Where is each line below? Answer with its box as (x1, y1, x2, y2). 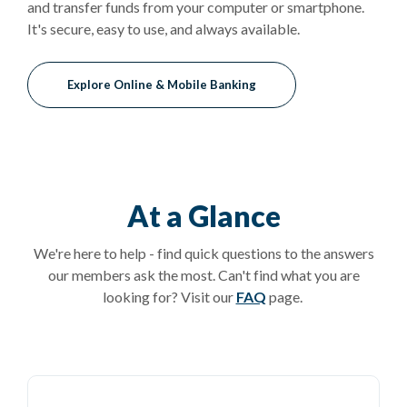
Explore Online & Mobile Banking (67, 76, 256, 92)
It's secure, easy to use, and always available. (27, 19, 300, 37)
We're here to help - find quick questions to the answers (33, 243, 374, 262)
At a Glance (126, 197, 281, 233)
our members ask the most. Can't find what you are (47, 265, 360, 283)
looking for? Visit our (102, 287, 236, 305)
